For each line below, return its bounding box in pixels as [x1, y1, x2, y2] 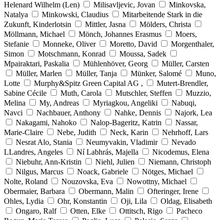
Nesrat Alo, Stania [16, 137, 72, 146]
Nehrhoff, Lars [162, 128, 208, 137]
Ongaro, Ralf [16, 206, 56, 215]
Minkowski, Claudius [42, 10, 109, 19]
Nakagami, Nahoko [16, 118, 77, 127]
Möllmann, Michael [4, 29, 65, 38]
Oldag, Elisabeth [161, 196, 212, 205]
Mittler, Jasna [85, 20, 126, 28]
